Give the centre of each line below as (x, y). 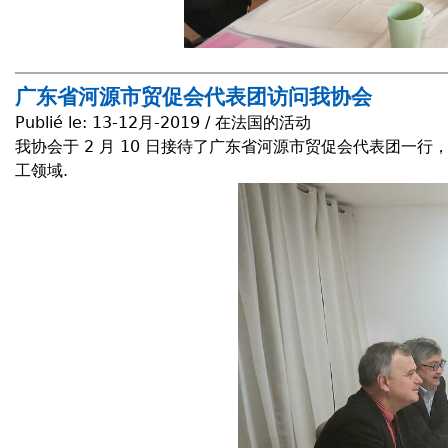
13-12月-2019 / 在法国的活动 (201, 123)
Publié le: (53, 123)
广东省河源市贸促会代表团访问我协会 (193, 97)
